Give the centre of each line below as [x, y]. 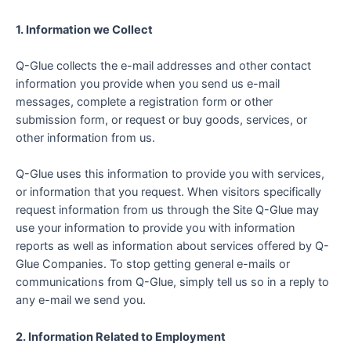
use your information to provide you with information [156, 228]
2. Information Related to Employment [121, 337]
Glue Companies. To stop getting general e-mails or [153, 264]
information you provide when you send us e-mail [148, 84]
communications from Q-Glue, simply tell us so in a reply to [172, 282]
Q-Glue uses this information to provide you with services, [170, 174]
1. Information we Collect [84, 29]
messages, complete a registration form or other [144, 102]
